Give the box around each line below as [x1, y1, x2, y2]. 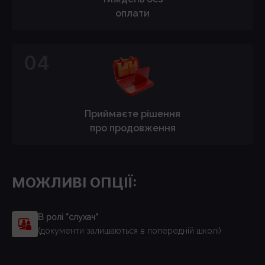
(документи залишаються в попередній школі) [38, 226, 221, 236]
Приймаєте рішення [85, 108, 180, 120]
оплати [115, 7, 150, 19]
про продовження [89, 122, 176, 134]
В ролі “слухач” [38, 212, 98, 222]
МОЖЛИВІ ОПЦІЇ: [12, 174, 137, 192]
